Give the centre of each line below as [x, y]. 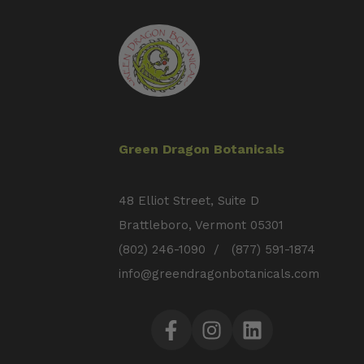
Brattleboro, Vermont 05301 [201, 225]
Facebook [197, 338]
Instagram [238, 338]
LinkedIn [274, 338]
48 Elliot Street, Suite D [188, 201]
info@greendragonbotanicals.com [219, 274]
